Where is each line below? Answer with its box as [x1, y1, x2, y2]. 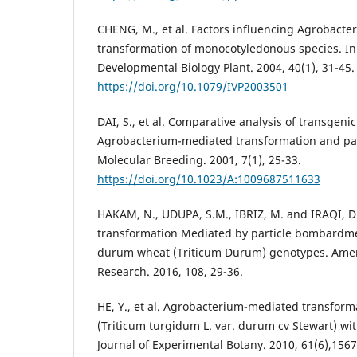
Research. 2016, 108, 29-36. [97, 263, 243, 279]
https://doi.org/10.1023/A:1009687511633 [97, 171, 320, 186]
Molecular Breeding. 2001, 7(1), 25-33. [97, 151, 301, 167]
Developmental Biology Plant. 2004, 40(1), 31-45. [97, 59, 355, 75]
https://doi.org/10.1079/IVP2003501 [97, 78, 288, 94]
